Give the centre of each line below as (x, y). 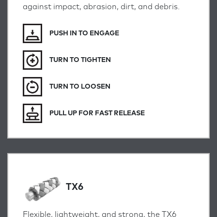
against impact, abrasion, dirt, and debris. (101, 7)
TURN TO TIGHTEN (80, 60)
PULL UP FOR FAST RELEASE (97, 113)
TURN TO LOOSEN (80, 86)
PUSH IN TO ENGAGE (84, 33)
